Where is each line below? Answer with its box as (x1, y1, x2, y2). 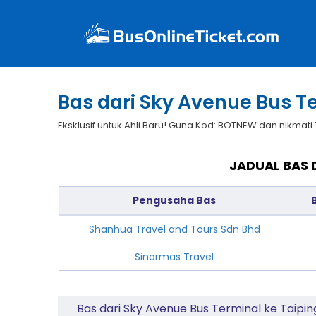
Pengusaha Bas (133, 193, 216, 207)
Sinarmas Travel (135, 250, 214, 264)
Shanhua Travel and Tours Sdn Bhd (88, 222, 260, 236)
